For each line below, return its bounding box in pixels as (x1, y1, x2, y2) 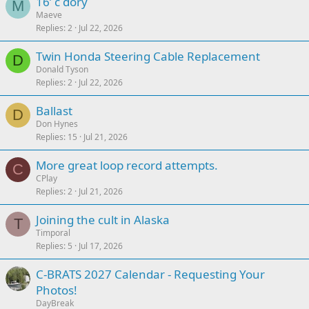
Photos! (36, 282, 77, 298)
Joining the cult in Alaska (36, 212, 170, 228)
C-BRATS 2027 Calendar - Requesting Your (36, 266, 265, 282)
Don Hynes (36, 118, 78, 130)
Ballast (36, 103, 72, 119)
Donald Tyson (36, 63, 88, 75)
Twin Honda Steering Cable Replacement (36, 48, 260, 64)
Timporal (36, 227, 70, 239)
